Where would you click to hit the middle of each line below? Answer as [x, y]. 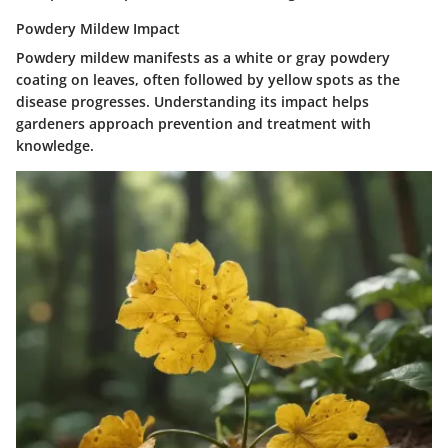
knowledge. [55, 145]
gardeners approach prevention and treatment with [193, 123]
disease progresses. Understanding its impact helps [192, 101]
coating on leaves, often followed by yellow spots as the [208, 79]
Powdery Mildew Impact [98, 28]
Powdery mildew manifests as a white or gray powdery [203, 57]
